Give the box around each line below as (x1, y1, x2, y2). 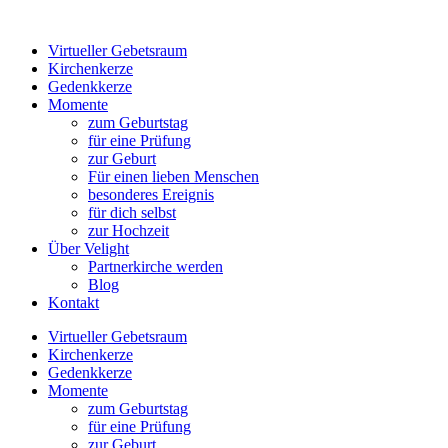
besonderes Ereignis (88, 186, 214, 203)
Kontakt (48, 294, 99, 311)
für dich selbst (88, 204, 176, 221)
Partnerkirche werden (88, 258, 223, 275)
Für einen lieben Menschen (88, 168, 259, 185)
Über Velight (48, 240, 129, 257)
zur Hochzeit (88, 222, 169, 239)
